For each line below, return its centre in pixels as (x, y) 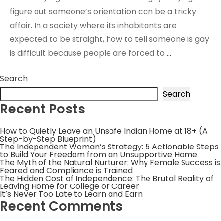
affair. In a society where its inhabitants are (93, 26)
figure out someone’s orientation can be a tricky (103, 12)
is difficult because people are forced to (88, 53)
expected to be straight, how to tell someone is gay (110, 39)
